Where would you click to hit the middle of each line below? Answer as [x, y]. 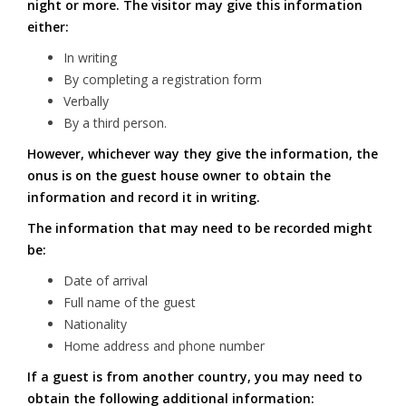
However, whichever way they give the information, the [203, 154]
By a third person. [115, 123]
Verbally [86, 101]
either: [48, 27]
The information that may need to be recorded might [200, 228]
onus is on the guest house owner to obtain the [179, 175]
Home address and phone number [164, 346]
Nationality [95, 324]
